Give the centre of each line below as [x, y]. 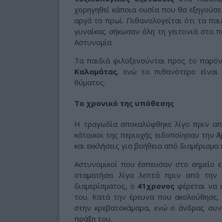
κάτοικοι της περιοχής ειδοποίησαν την [145, 135]
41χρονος [156, 186]
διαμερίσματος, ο [106, 186]
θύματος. [90, 83]
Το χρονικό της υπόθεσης [124, 103]
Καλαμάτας [96, 72]
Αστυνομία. [94, 42]
